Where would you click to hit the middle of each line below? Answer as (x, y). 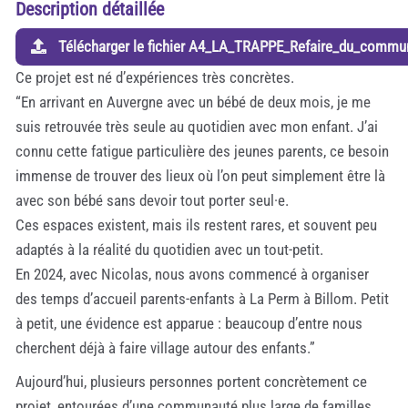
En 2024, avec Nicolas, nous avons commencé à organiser (192, 274)
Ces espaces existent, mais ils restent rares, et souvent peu (196, 224)
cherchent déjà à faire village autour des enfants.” (165, 347)
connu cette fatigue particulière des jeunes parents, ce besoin (202, 151)
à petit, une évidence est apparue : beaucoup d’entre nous (189, 323)
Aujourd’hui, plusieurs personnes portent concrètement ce (191, 381)
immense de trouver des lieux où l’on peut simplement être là (200, 175)
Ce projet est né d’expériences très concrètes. (155, 77)
